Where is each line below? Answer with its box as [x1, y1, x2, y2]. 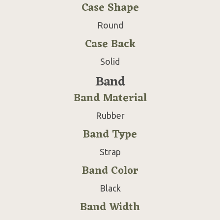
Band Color [82, 161, 138, 181]
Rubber [95, 110, 125, 120]
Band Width [80, 197, 140, 217]
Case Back [84, 34, 136, 54]
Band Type [83, 125, 137, 144]
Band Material [73, 88, 147, 108]
